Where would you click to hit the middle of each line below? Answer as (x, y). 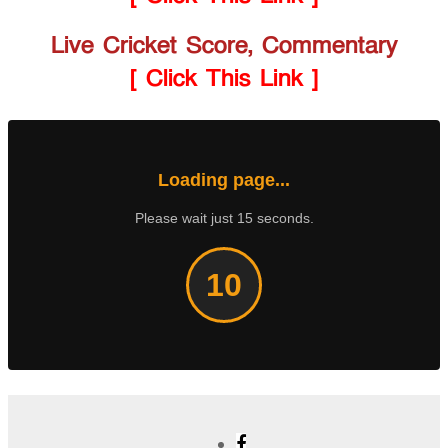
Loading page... (224, 180)
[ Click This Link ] (224, 78)
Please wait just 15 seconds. (224, 218)
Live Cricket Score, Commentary (224, 45)
